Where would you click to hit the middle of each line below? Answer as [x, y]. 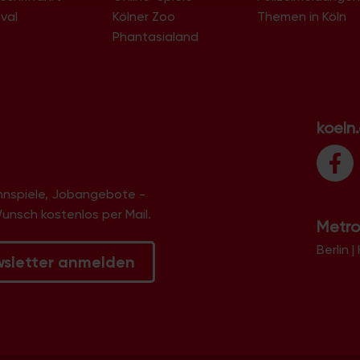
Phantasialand [155, 36]
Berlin [332, 249]
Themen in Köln [302, 16]
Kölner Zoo [143, 16]
